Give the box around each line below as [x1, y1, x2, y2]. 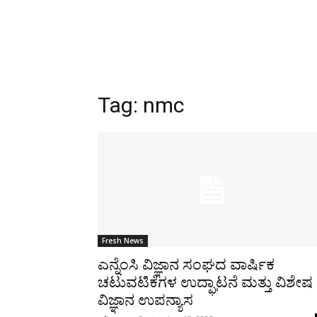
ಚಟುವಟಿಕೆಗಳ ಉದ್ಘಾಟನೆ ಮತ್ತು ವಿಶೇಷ [98, 274, 313, 291]
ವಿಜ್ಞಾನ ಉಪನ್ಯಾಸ [98, 292, 193, 309]
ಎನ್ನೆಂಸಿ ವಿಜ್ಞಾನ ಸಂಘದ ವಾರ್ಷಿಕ [98, 256, 275, 273]
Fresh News [102, 236, 144, 246]
